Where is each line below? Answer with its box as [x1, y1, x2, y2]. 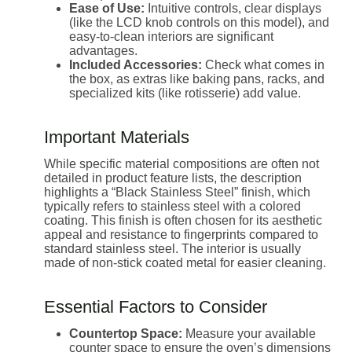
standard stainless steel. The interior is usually [44, 241, 301, 255]
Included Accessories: [69, 57, 202, 71]
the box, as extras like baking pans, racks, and [69, 71, 324, 86]
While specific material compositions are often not [44, 156, 319, 170]
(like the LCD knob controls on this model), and [69, 15, 329, 29]
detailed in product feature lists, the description [44, 170, 302, 185]
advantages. [69, 43, 137, 57]
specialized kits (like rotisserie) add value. [69, 86, 301, 100]
